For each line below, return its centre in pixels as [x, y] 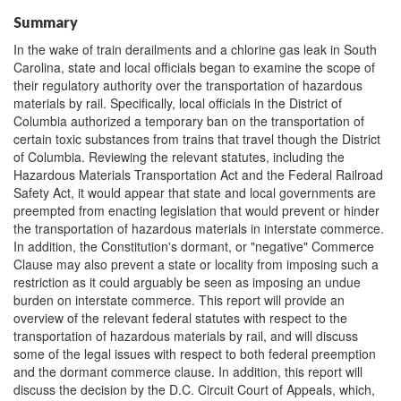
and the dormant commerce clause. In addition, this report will [188, 371]
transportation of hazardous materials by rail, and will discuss [186, 336]
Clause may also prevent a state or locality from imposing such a [196, 264]
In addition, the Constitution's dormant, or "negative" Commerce [194, 246]
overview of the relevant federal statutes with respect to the [180, 318]
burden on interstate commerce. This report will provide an [179, 300]
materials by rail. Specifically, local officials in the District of [178, 103]
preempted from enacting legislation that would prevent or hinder [196, 210]
